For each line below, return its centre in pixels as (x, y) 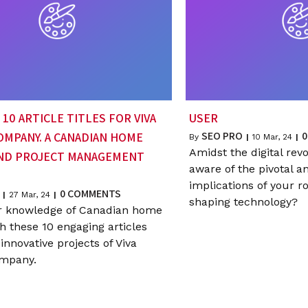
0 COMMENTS (90, 194)
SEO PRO (222, 136)
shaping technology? (243, 202)
